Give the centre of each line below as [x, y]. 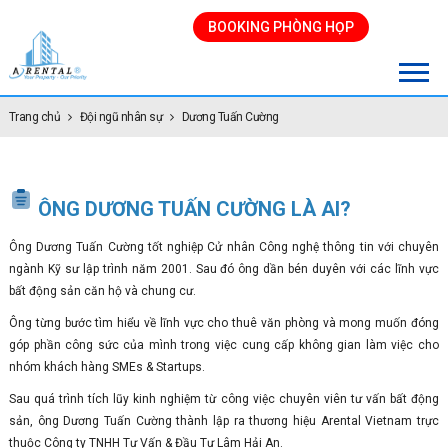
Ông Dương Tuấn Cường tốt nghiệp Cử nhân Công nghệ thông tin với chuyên [224, 247]
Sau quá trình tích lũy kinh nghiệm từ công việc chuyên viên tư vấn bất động [224, 399]
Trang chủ [34, 117]
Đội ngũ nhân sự [121, 117]
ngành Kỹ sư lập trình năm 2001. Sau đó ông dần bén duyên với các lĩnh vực [224, 269]
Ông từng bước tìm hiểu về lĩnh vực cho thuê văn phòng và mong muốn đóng [224, 323]
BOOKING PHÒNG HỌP [281, 27]
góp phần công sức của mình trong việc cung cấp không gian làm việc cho [224, 345]
